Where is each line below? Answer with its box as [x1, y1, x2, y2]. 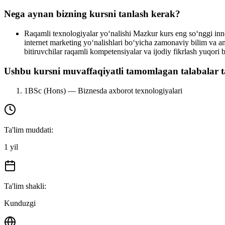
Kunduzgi [4, 198, 36, 207]
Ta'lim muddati [4, 125, 51, 134]
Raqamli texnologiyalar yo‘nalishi [24, 29, 131, 38]
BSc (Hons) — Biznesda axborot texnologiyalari [28, 86, 182, 95]
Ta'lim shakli [4, 181, 44, 190]
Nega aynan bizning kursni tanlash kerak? [4, 9, 180, 20]
